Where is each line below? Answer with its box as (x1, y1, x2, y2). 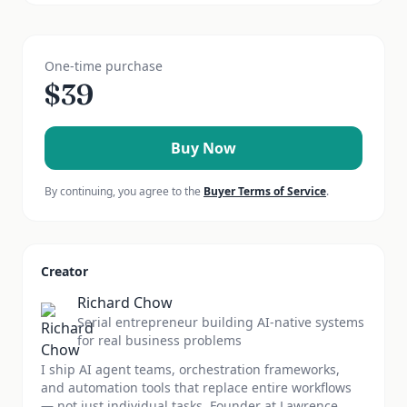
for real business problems (77, 332, 242, 349)
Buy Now (171, 138, 236, 158)
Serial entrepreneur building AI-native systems (77, 313, 364, 331)
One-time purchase (45, 57, 163, 74)
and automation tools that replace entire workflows (41, 379, 352, 396)
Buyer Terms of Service (203, 184, 326, 199)
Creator (41, 263, 88, 280)
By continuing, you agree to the (45, 184, 201, 199)
